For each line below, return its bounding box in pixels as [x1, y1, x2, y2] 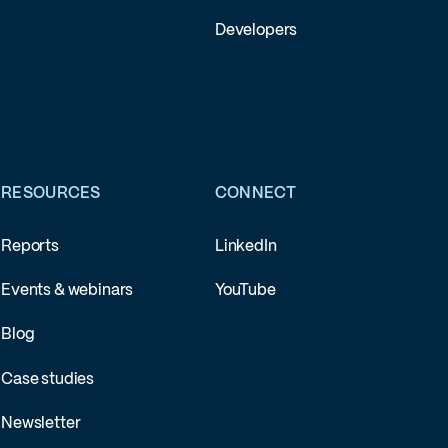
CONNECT [214, 186, 296, 202]
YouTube [214, 283, 276, 299]
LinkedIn [214, 239, 277, 255]
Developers [214, 22, 298, 38]
